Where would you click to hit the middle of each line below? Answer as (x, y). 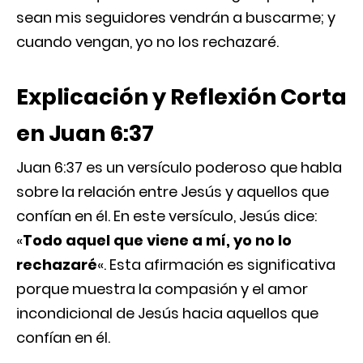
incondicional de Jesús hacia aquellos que (167, 313)
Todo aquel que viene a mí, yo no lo (157, 240)
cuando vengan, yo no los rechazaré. (147, 42)
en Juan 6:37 (85, 133)
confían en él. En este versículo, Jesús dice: (167, 216)
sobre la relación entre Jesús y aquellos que (173, 192)
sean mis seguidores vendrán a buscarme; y (176, 17)
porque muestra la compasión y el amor (162, 289)
